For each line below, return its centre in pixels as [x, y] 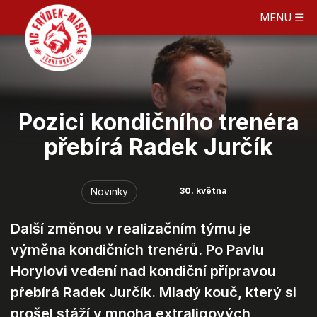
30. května [203, 191]
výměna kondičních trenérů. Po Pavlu [137, 250]
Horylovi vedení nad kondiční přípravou [143, 271]
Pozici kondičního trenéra [158, 122]
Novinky [109, 191]
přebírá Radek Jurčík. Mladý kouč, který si [154, 292]
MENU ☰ [282, 17]
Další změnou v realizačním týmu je [131, 229]
